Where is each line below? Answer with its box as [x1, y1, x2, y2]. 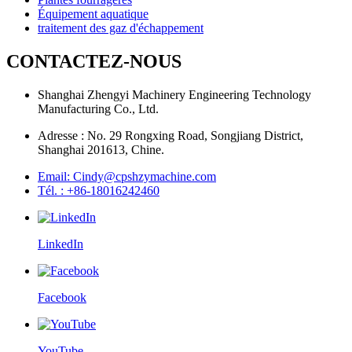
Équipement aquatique [38, 7, 148, 21]
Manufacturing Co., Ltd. [38, 101, 159, 115]
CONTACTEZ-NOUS [6, 51, 181, 72]
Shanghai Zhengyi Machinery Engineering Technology [38, 87, 311, 101]
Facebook [38, 290, 86, 304]
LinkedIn [38, 236, 83, 251]
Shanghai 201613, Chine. [38, 142, 164, 156]
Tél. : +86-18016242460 [38, 183, 159, 197]
